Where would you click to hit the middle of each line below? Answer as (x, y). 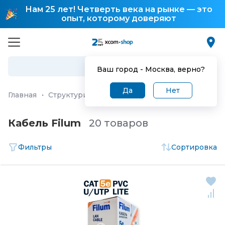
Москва (159, 69)
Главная (22, 95)
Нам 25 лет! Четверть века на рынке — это (119, 9)
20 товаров (119, 123)
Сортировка (194, 147)
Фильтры (35, 147)
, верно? (189, 69)
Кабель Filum (44, 123)
